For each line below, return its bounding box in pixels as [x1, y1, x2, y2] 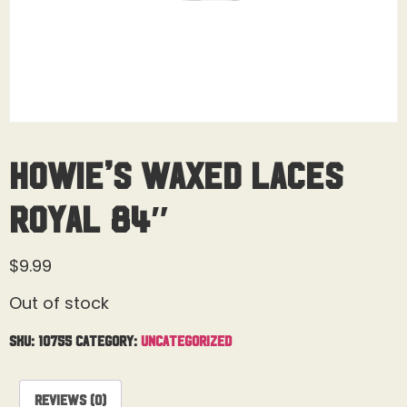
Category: [75, 332, 141, 347]
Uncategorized [141, 332, 232, 347]
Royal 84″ [9, 199, 168, 235]
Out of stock [9, 292, 109, 315]
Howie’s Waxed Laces [9, 155, 343, 192]
